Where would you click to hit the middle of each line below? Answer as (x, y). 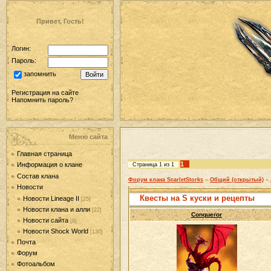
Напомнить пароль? (42, 100)
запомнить (40, 74)
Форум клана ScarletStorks (166, 180)
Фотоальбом (36, 264)
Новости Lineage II (51, 198)
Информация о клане (50, 165)
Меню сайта (88, 137)
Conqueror (207, 214)
